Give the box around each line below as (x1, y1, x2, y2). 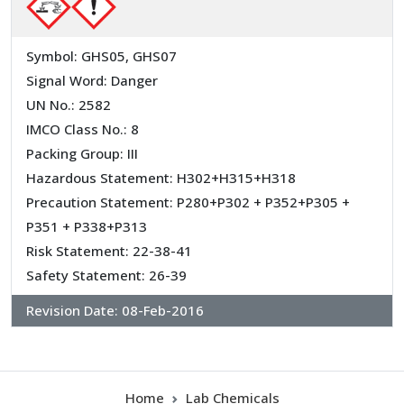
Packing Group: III (26, 144, 138, 163)
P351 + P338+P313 (26, 217, 147, 236)
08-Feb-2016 (122, 301, 204, 320)
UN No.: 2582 (26, 96, 111, 115)
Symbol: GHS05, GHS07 (26, 47, 177, 66)
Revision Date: (26, 301, 118, 320)
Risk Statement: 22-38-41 (26, 242, 192, 261)
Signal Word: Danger (26, 71, 158, 90)
